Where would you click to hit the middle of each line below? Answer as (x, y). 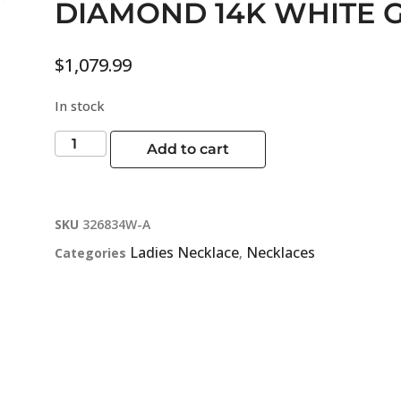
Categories (90, 252)
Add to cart (188, 149)
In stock (80, 106)
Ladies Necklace (184, 252)
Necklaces (281, 252)
